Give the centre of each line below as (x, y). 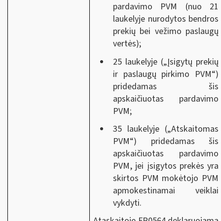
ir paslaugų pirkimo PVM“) (166, 74)
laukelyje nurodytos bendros (166, 19)
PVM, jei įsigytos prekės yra (166, 166)
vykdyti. (128, 203)
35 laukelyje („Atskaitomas (166, 129)
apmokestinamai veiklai (166, 191)
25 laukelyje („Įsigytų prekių (166, 62)
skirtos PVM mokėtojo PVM (166, 178)
